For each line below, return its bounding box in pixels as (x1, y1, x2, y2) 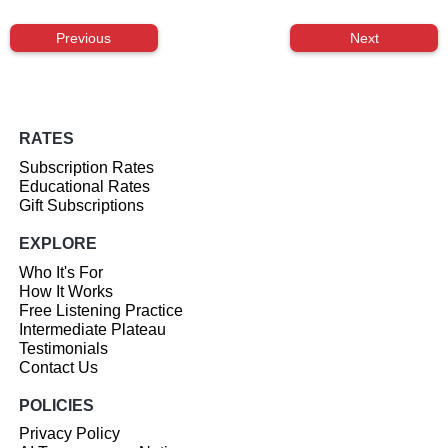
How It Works (19, 282, 114, 300)
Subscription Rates (19, 158, 155, 176)
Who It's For (19, 263, 104, 281)
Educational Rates (19, 177, 151, 195)
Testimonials (19, 339, 109, 357)
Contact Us (19, 358, 99, 376)
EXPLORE (19, 235, 98, 253)
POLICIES (19, 396, 95, 414)
